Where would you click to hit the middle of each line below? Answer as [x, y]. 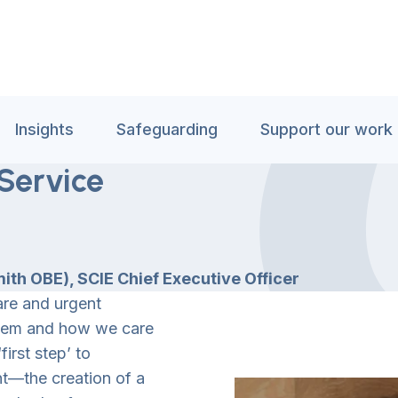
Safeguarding [167, 129]
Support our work [326, 129]
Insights [44, 129]
